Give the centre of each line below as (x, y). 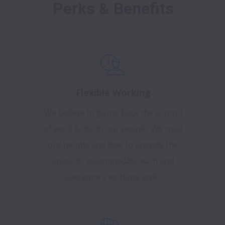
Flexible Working (113, 93)
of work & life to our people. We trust (113, 129)
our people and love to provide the (113, 145)
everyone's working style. (113, 177)
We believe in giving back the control (113, 113)
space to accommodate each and (113, 161)
